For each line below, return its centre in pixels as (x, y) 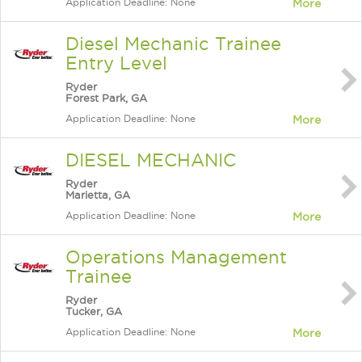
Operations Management (176, 257)
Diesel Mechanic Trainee (173, 44)
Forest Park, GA (106, 98)
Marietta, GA (98, 195)
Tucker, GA (94, 311)
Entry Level (116, 63)
